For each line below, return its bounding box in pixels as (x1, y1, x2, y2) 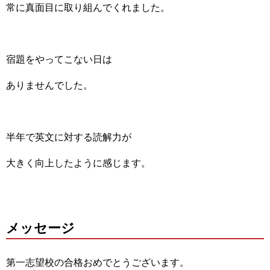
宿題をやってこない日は (6, 54, 112, 64)
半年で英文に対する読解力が (6, 131, 131, 142)
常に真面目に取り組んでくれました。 (6, 2, 170, 13)
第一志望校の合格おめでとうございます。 (6, 257, 189, 268)
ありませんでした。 (6, 80, 93, 90)
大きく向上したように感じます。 (6, 157, 151, 168)
